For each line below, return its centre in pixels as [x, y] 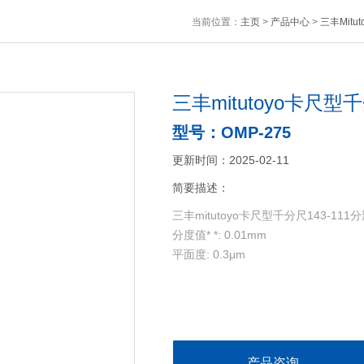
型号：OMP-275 [231, 132]
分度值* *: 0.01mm [219, 235]
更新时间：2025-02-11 [230, 160]
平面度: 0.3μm [208, 254]
